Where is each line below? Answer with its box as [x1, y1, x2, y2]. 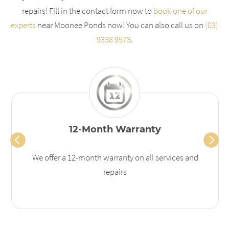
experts [11, 19, 36, 31]
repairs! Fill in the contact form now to [21, 5, 153, 16]
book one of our [153, 5, 208, 16]
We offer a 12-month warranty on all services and [32, 151, 198, 163]
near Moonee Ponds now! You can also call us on [36, 19, 205, 31]
